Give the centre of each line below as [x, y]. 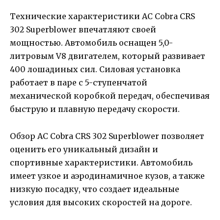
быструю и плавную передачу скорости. [95, 109]
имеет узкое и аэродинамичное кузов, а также [107, 176]
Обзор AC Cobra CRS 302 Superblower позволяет [107, 136]
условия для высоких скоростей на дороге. [101, 202]
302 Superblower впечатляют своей [83, 30]
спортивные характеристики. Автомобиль [101, 162]
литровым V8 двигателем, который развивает [108, 56]
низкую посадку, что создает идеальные [95, 189]
